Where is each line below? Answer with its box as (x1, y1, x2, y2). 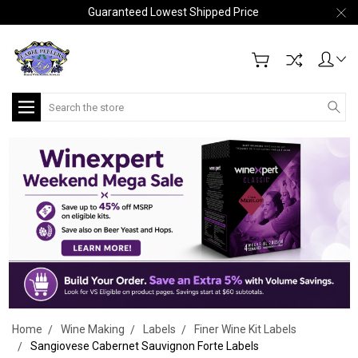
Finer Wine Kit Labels (194, 322, 296, 336)
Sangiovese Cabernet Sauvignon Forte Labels (30, 339, 259, 352)
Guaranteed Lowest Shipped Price (87, 6, 259, 18)
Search (41, 94, 77, 107)
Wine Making (61, 322, 125, 336)
